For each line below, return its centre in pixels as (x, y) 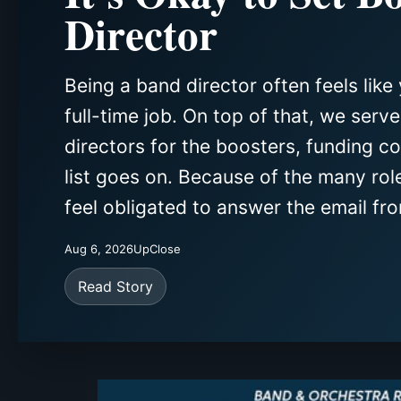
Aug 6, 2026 (99, 248)
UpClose (157, 248)
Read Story (115, 286)
